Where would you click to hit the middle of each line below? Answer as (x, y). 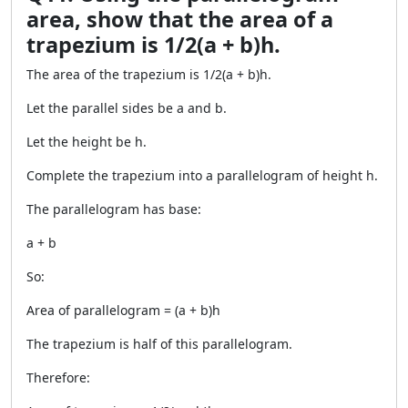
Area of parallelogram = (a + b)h (123, 310)
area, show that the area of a (180, 19)
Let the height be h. (87, 142)
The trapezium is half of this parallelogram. (159, 344)
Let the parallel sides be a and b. (127, 108)
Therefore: (58, 377)
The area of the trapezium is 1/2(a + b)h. (149, 74)
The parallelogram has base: (114, 209)
